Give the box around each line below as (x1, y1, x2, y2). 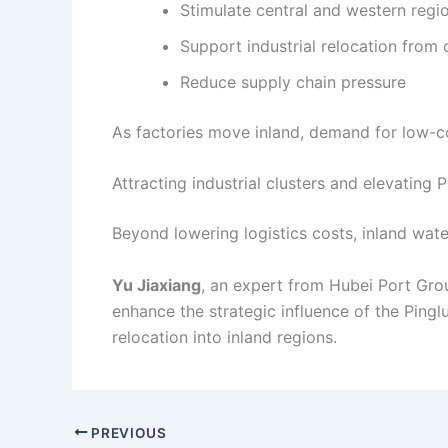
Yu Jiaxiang (112, 274, 201, 295)
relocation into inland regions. (112, 326, 337, 347)
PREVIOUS (87, 424, 167, 441)
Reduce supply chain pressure (180, 71, 406, 92)
